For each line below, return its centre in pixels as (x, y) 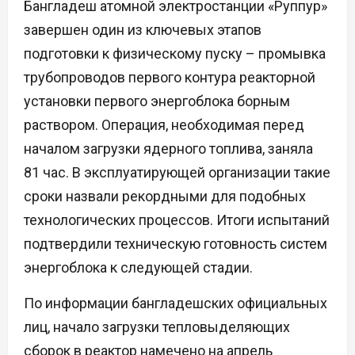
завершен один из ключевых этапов (143, 30)
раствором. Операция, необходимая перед (164, 125)
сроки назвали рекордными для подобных (165, 197)
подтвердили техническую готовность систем (176, 244)
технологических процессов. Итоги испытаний (177, 220)
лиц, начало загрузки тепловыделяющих (157, 327)
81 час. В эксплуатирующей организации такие (177, 173)
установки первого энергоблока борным (157, 101)
